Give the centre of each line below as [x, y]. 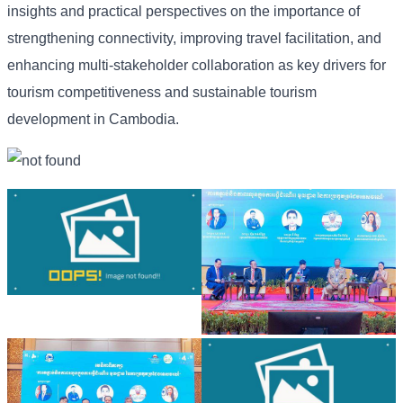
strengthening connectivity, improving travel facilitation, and [194, 39]
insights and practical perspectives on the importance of [184, 12]
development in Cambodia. [93, 120]
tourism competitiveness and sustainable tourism [162, 93]
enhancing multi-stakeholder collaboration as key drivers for [197, 66]
